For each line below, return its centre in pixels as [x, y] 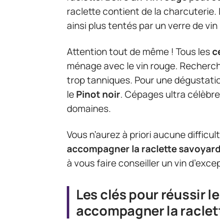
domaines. [89, 108]
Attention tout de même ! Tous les [139, 51]
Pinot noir [98, 94]
